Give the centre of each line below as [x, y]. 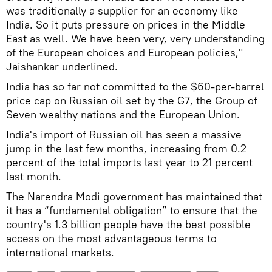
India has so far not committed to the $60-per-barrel [135, 86]
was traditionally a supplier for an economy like [122, 10]
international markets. [60, 252]
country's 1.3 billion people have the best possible [128, 224]
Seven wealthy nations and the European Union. [123, 114]
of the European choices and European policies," [124, 52]
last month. [34, 176]
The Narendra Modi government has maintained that [134, 196]
